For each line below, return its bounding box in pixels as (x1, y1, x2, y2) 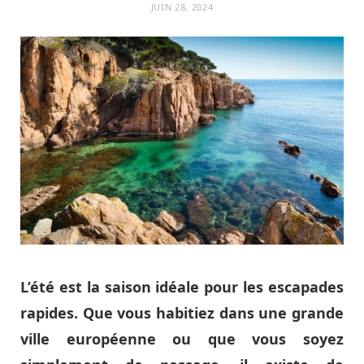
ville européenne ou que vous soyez (20, 328, 344, 349)
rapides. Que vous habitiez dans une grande (20, 302, 344, 323)
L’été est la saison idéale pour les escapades (20, 276, 344, 297)
